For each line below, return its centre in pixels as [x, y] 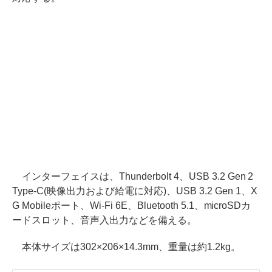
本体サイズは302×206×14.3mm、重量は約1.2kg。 [126, 246]
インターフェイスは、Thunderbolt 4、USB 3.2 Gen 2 [133, 176]
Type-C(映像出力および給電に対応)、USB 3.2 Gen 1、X [135, 191]
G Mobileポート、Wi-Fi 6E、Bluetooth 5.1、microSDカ [132, 205]
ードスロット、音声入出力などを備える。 [104, 220]
